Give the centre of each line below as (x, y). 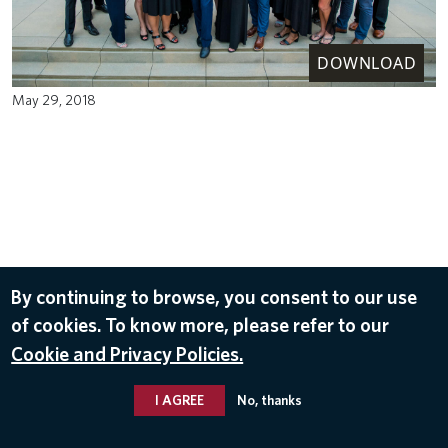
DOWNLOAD (366, 62)
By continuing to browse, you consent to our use (214, 296)
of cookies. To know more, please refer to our (200, 324)
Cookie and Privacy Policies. (127, 353)
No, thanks (269, 399)
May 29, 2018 (54, 99)
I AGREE (179, 399)
